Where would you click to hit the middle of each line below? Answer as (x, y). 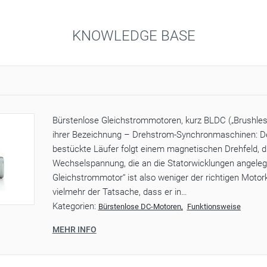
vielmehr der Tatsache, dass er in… (119, 192)
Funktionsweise (214, 206)
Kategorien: (75, 206)
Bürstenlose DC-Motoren (139, 206)
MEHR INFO (74, 229)
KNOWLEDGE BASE (133, 35)
